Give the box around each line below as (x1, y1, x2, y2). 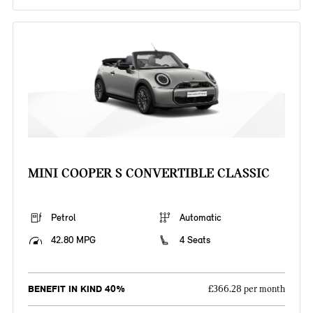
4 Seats (180, 234, 210, 247)
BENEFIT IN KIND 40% (27, 283, 125, 296)
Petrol (50, 212, 75, 224)
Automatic (180, 212, 221, 224)
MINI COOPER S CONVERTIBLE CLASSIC (27, 165, 270, 182)
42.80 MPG (50, 234, 96, 247)
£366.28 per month (208, 284, 286, 296)
